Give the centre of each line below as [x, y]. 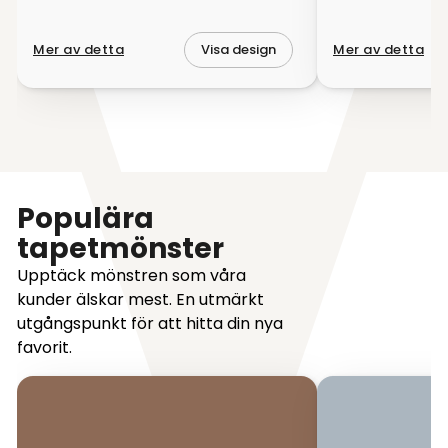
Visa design [238, 50]
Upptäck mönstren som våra [131, 275]
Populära [85, 218]
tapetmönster [120, 248]
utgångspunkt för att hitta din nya [150, 323]
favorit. [44, 347]
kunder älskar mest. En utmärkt [140, 299]
